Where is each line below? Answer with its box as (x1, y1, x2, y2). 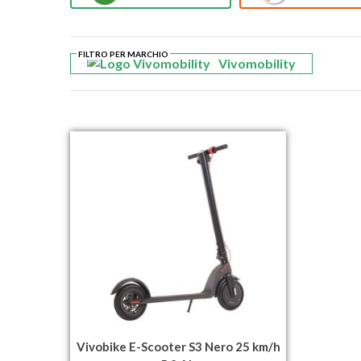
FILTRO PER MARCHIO (78, 49, 168, 60)
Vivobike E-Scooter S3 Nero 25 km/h (76, 339, 280, 355)
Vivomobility (218, 56, 296, 72)
